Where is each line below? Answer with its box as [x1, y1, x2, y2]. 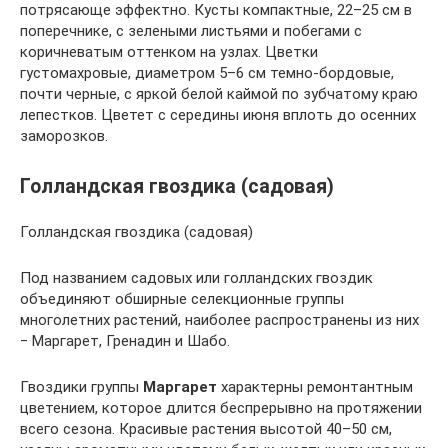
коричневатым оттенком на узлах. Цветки [20, 43, 318, 61]
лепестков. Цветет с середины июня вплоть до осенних [20, 106, 416, 124]
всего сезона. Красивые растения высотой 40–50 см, [20, 420, 392, 439]
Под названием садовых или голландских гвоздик [20, 269, 373, 288]
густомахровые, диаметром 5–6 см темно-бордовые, [20, 64, 394, 82]
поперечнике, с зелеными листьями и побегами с [20, 22, 362, 40]
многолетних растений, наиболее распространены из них [20, 311, 419, 330]
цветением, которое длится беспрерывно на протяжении [20, 399, 422, 418]
